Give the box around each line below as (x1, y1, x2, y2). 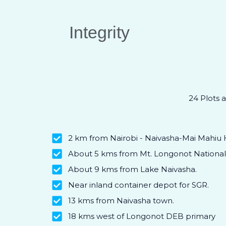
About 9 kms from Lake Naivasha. (68, 164, 197, 174)
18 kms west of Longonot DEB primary (68, 211, 215, 221)
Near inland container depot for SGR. (68, 180, 209, 190)
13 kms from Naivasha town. (68, 196, 174, 205)
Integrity (69, 23, 130, 42)
